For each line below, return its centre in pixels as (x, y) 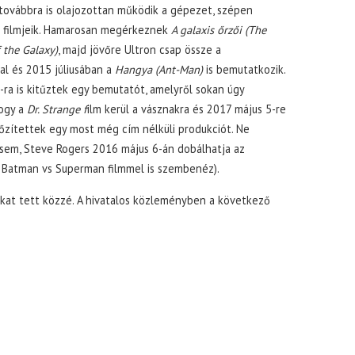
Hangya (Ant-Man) (158, 69)
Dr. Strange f (57, 109)
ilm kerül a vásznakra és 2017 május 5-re (186, 109)
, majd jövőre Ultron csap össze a (139, 50)
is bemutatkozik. (245, 69)
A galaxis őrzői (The (218, 30)
